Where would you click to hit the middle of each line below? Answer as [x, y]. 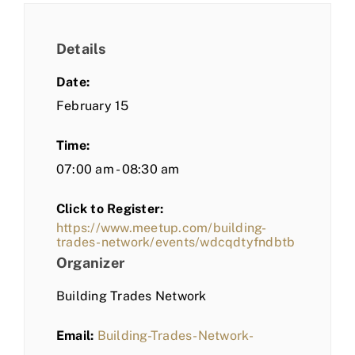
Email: [75, 336]
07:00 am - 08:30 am [118, 170]
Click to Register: [110, 209]
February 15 [93, 106]
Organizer [91, 263]
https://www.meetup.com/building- [162, 228]
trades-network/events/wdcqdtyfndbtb [176, 242]
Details [81, 49]
